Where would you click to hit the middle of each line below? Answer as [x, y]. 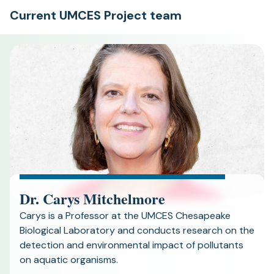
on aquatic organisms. [69, 260]
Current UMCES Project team [96, 15]
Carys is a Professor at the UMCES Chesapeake [125, 216]
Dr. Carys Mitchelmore [92, 198]
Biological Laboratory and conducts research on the [137, 230]
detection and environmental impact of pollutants [131, 245]
